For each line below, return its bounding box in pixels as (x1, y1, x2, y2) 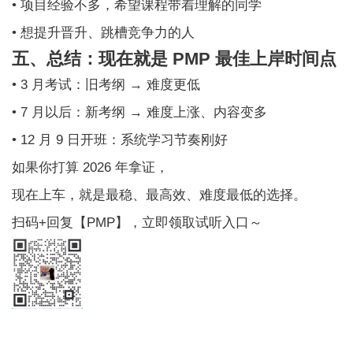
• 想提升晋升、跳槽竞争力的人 (12, 25, 195, 41)
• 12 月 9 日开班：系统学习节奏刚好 (12, 132, 229, 148)
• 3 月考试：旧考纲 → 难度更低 (12, 77, 201, 93)
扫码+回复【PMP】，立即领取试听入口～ (12, 215, 267, 231)
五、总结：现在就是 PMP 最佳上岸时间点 (12, 49, 337, 69)
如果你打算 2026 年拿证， (12, 160, 169, 176)
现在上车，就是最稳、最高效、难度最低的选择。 (12, 188, 307, 203)
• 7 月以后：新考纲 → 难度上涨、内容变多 (12, 105, 268, 121)
